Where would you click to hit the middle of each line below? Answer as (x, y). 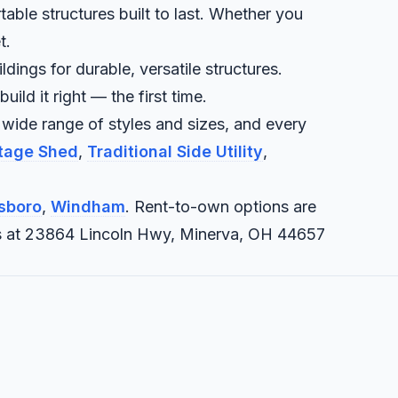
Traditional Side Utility (175, 152)
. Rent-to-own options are (221, 207)
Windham (88, 207)
